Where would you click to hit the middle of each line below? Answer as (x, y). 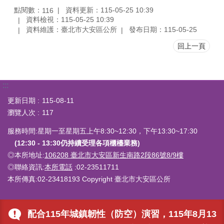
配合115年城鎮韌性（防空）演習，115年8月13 (122, 214)
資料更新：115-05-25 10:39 (109, 10)
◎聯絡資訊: (26, 167)
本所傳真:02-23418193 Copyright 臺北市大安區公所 (89, 179)
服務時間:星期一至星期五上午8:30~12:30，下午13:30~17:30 (102, 131)
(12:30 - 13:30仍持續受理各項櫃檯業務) (77, 143)
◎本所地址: (26, 155)
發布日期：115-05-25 (163, 30)
